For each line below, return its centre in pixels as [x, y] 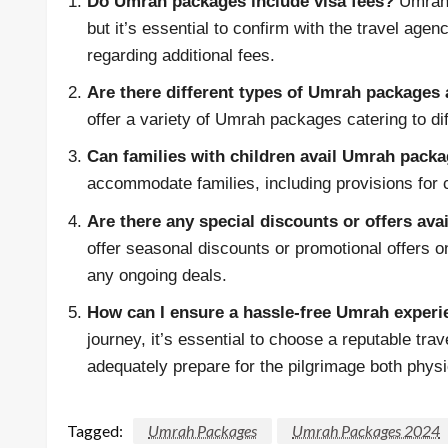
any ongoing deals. [157, 275]
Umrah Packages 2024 [366, 430]
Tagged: [95, 430]
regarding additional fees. [181, 55]
